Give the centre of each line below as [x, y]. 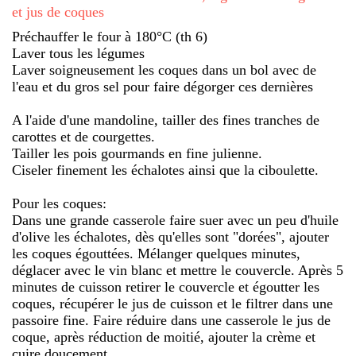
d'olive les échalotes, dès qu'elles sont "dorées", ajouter [170, 236]
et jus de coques [58, 12]
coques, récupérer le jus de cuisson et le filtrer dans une [172, 303]
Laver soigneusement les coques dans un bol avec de [164, 70]
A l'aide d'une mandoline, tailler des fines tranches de [166, 120]
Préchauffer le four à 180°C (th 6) [110, 36]
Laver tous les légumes [78, 53]
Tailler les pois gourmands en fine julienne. [137, 153]
